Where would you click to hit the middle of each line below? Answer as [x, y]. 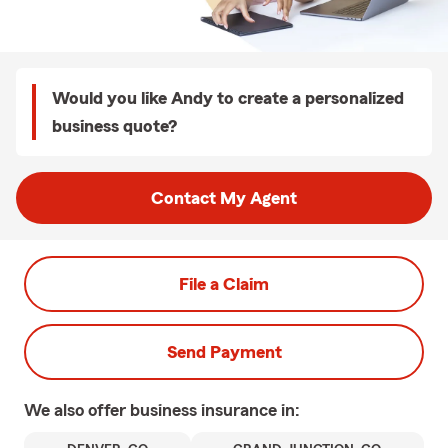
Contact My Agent [224, 198]
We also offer [77, 410]
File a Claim [224, 284]
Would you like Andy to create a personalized [228, 98]
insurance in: [250, 410]
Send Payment [224, 352]
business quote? [114, 126]
